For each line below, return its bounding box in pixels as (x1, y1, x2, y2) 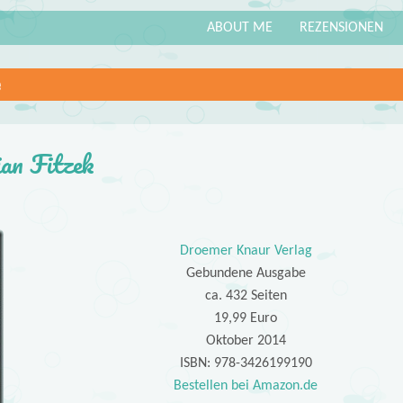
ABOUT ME (207, 20, 273, 35)
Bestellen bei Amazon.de (174, 379, 318, 394)
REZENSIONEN (300, 20, 383, 35)
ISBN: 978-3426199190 (179, 356, 312, 372)
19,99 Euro (214, 311, 278, 327)
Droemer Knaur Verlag (179, 244, 312, 259)
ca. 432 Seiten (204, 289, 287, 304)
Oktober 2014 (205, 334, 286, 349)
